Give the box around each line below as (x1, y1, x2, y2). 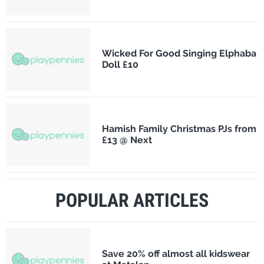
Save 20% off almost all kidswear (101, 248, 250, 260)
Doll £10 (101, 59, 138, 71)
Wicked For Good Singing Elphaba (101, 48, 256, 60)
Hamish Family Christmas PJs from (101, 123, 256, 135)
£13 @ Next (101, 134, 152, 146)
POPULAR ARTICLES (55, 189, 209, 212)
